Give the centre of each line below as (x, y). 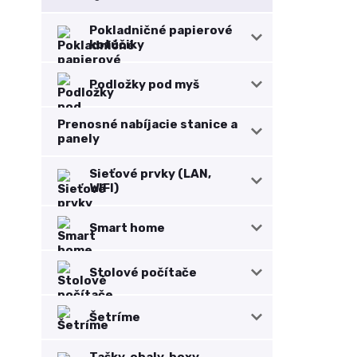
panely (78, 139)
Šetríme (115, 317)
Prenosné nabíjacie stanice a (147, 124)
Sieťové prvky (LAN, (150, 174)
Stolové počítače (143, 273)
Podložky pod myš (144, 84)
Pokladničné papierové (161, 30)
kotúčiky (117, 45)
